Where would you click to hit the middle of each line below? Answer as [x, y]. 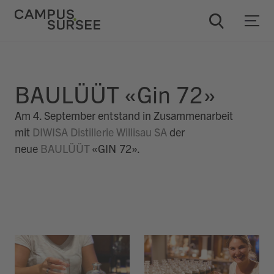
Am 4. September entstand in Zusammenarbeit [124, 115]
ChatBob [47, 72]
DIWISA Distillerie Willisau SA [100, 132]
